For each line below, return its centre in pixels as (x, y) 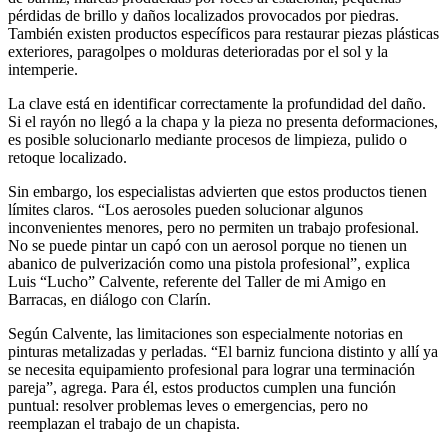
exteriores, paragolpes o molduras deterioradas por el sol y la (198, 51)
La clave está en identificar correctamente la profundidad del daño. (217, 103)
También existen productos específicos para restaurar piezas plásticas (223, 33)
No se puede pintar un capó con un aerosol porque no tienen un (207, 245)
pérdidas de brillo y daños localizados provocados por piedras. (203, 15)
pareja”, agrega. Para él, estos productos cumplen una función (202, 387)
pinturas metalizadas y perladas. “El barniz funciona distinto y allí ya (223, 351)
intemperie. (43, 69)
